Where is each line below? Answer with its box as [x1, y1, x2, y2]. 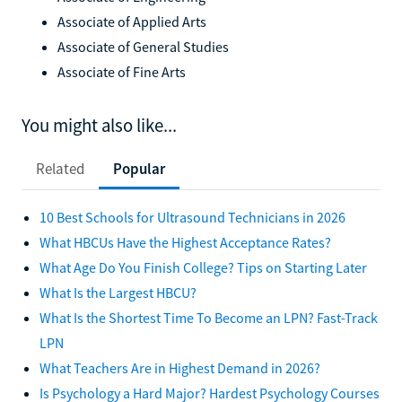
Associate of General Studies [57, 37, 229, 56]
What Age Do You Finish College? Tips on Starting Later [39, 258, 367, 276]
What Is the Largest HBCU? [39, 283, 197, 301]
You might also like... [22, 113, 177, 137]
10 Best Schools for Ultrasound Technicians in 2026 [39, 207, 345, 226]
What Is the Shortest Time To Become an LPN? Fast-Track [39, 308, 378, 327]
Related [36, 158, 84, 179]
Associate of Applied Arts [57, 12, 206, 31]
